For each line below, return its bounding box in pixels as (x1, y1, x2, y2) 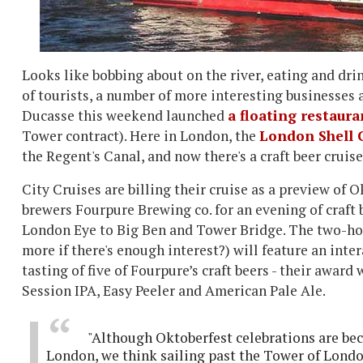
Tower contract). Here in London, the (22, 126, 259, 145)
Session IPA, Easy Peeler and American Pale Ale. (22, 281, 326, 300)
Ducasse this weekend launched (22, 106, 228, 125)
